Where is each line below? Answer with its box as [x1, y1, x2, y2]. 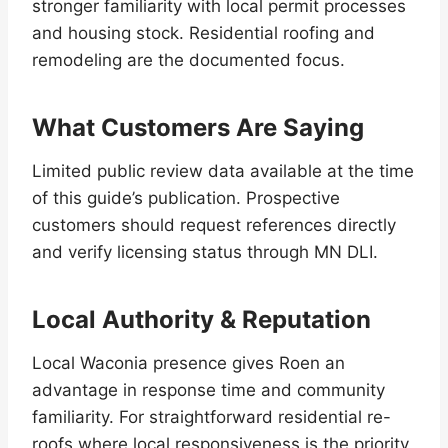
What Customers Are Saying [32, 113, 364, 143]
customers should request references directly [32, 215, 396, 236]
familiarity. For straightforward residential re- [32, 407, 391, 428]
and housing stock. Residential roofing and [32, 23, 375, 44]
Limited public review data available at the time [32, 161, 414, 182]
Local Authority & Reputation [32, 305, 371, 335]
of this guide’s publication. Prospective [32, 188, 340, 209]
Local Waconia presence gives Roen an [32, 353, 345, 374]
